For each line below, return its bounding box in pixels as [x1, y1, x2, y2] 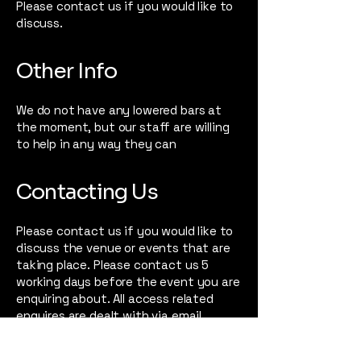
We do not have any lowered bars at [16, 102, 222, 118]
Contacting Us [16, 178, 158, 205]
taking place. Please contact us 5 [16, 256, 210, 272]
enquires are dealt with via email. [16, 307, 205, 323]
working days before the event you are [16, 273, 240, 289]
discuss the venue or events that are [16, 239, 230, 255]
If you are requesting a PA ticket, [16, 324, 205, 340]
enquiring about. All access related [16, 290, 214, 306]
